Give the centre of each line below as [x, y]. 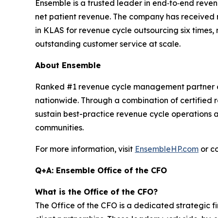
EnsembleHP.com [167, 149]
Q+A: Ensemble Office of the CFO [101, 171]
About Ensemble [68, 65]
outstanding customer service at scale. [108, 44]
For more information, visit [85, 149]
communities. [59, 128]
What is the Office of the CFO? [96, 192]
